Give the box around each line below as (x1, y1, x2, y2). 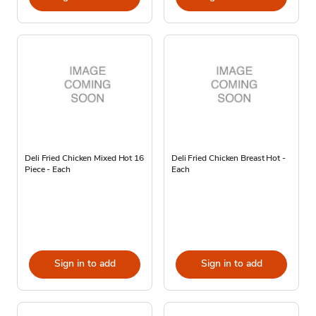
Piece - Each (25, 163, 71, 175)
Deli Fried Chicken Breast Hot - (171, 152, 286, 164)
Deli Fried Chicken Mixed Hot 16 (25, 152, 144, 164)
